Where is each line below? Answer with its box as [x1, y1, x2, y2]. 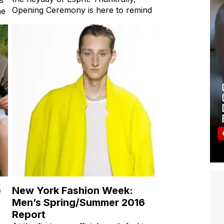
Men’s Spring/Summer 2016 [12, 196, 145, 208]
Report [12, 208, 45, 220]
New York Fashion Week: [12, 184, 133, 196]
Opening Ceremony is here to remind [12, 4, 152, 15]
